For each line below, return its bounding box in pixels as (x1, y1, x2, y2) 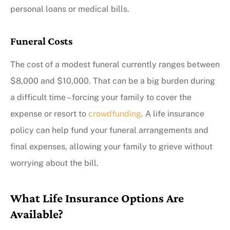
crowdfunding (88, 109, 141, 119)
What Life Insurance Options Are (10, 191, 184, 205)
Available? (10, 207, 63, 221)
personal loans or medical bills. (10, 4, 129, 14)
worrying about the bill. (10, 158, 99, 168)
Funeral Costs (10, 35, 72, 47)
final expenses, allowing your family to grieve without (10, 142, 213, 152)
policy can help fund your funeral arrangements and (10, 125, 208, 136)
